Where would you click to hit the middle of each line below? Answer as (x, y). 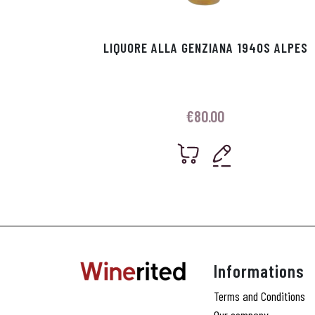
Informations (259, 271)
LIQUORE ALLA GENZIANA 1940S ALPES (205, 48)
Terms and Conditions (259, 296)
